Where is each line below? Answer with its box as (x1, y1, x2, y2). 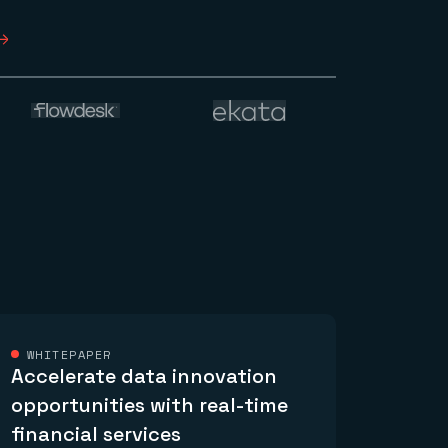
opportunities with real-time (10, 392, 288, 419)
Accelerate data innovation (10, 363, 277, 390)
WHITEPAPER (26, 346, 112, 364)
